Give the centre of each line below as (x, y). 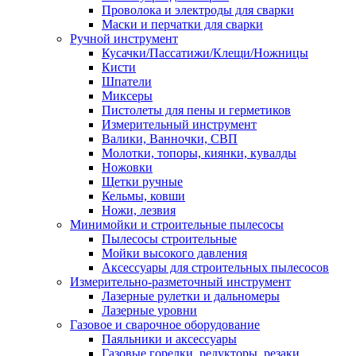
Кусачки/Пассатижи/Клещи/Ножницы (205, 53)
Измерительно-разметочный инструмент (180, 282)
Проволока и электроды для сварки (198, 10)
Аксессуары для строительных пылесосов (215, 267)
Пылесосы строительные (169, 239)
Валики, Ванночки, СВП (170, 139)
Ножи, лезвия (139, 210)
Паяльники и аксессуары (169, 339)
